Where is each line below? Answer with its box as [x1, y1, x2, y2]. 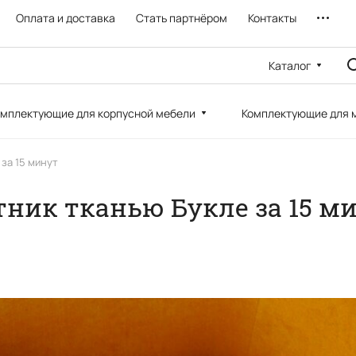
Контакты [248, 10, 296, 25]
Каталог [269, 57, 311, 73]
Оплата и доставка [16, 10, 115, 25]
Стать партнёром [136, 10, 227, 25]
